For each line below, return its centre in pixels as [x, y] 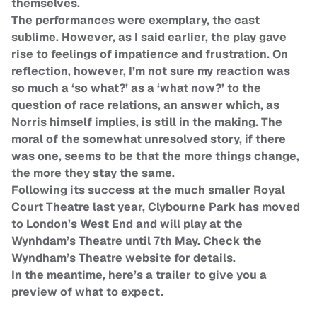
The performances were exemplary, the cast [136, 21]
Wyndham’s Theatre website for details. [123, 258]
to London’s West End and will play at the [127, 224]
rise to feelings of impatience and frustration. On [150, 54]
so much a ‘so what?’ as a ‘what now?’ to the [136, 88]
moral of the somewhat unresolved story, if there [149, 139]
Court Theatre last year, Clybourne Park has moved [156, 207]
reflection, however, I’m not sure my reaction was [151, 71]
